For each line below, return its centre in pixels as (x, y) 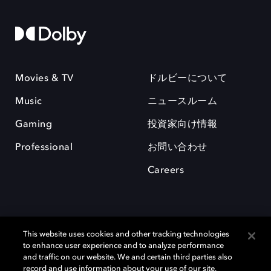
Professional (44, 148)
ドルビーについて (187, 79)
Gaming (34, 125)
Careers (166, 171)
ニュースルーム (182, 102)
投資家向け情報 (182, 125)
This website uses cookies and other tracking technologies (126, 234)
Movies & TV (44, 79)
